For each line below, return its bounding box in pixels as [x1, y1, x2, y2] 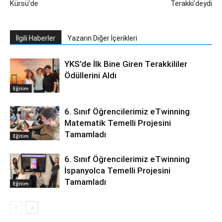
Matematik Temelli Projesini [64, 117, 171, 128]
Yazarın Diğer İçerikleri [67, 34, 137, 42]
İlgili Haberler [16, 34, 55, 42]
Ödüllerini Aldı [64, 70, 116, 80]
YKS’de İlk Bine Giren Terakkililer [64, 58, 187, 69]
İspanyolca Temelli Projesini [64, 165, 170, 175]
